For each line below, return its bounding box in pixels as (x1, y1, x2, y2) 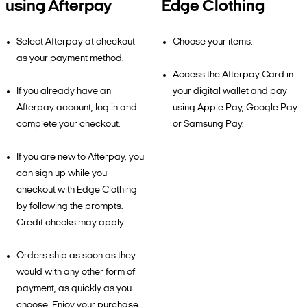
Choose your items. (173, 37, 253, 47)
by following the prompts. (16, 201, 123, 212)
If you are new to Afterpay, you (16, 152, 144, 162)
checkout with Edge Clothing (16, 185, 137, 195)
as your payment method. (16, 53, 124, 64)
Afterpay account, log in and (16, 103, 137, 113)
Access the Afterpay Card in (173, 70, 293, 80)
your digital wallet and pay (173, 86, 287, 97)
